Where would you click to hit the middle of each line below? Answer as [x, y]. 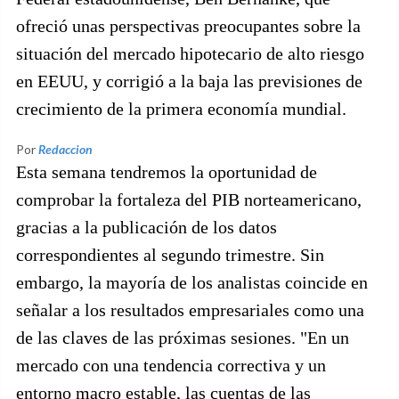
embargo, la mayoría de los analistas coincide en [192, 282]
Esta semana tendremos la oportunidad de [167, 172]
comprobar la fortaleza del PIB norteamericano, [189, 199]
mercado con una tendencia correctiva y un [171, 365]
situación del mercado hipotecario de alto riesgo [190, 53]
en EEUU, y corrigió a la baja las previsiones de [189, 81]
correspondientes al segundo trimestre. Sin [170, 255]
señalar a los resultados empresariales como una [190, 310]
